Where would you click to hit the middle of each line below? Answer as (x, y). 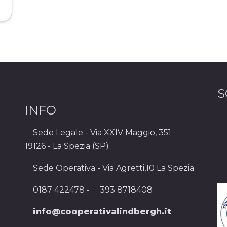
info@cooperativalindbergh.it (102, 212)
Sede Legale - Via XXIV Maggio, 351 (102, 133)
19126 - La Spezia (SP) (67, 146)
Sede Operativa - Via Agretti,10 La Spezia (113, 168)
